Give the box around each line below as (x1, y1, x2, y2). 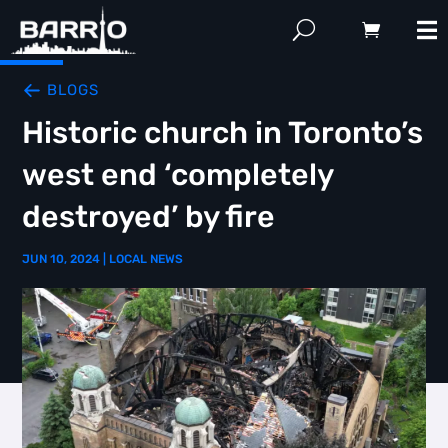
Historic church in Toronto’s (22, 115, 424, 151)
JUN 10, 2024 (22, 252, 101, 266)
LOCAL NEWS (109, 252, 184, 266)
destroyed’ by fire (22, 199, 276, 235)
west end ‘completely (22, 157, 334, 193)
